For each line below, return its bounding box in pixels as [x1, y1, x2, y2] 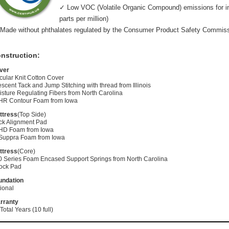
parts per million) [59, 15, 108, 23]
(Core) [17, 148, 35, 155]
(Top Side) [17, 111, 46, 119]
